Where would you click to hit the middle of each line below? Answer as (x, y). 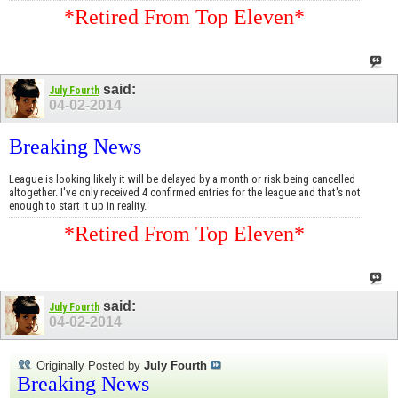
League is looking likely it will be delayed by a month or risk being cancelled (182, 179)
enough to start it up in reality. (78, 205)
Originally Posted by (88, 366)
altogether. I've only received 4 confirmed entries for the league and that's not (185, 192)
